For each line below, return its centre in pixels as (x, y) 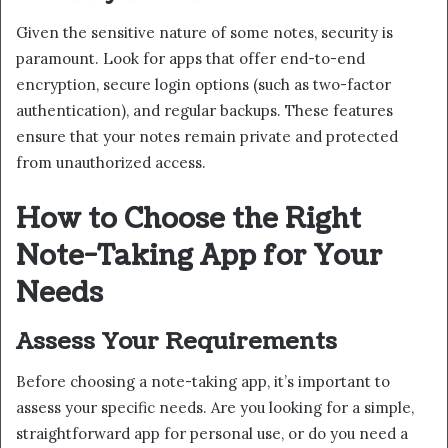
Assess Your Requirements (176, 341)
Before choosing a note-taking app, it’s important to (203, 382)
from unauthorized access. (111, 163)
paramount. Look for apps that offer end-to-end (190, 59)
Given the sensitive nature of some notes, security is (204, 33)
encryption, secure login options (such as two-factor (203, 85)
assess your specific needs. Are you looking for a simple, (215, 408)
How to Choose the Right (188, 219)
